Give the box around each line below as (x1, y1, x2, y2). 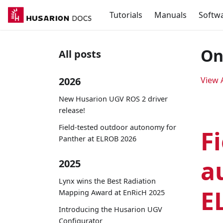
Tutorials (110, 9, 142, 20)
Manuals (154, 9, 187, 20)
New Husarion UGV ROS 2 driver (59, 94, 168, 104)
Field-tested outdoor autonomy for (59, 122, 176, 132)
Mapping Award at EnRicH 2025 (59, 187, 165, 197)
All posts (59, 47, 101, 61)
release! (59, 105, 85, 115)
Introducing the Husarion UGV (59, 204, 162, 214)
